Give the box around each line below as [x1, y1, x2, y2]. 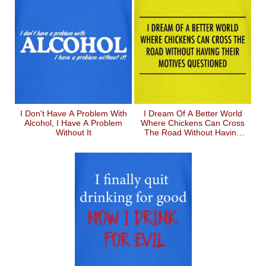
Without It [55, 128, 91, 137]
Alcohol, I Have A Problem [24, 118, 122, 128]
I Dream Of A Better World [143, 109, 242, 118]
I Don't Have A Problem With [20, 109, 127, 118]
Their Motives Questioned [144, 137, 241, 147]
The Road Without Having [144, 128, 241, 137]
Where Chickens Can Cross [141, 118, 245, 128]
